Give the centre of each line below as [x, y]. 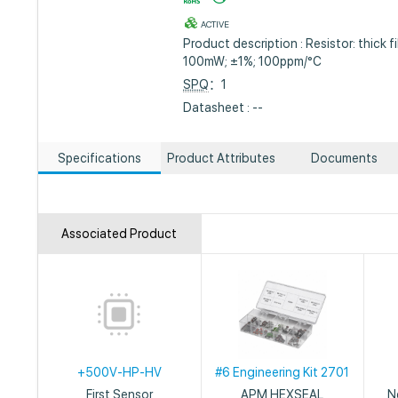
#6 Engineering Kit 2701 [283, 372]
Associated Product [119, 234]
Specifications [99, 158]
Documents [344, 158]
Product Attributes [222, 158]
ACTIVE [215, 24]
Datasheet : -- [223, 107]
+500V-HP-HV [119, 372]
